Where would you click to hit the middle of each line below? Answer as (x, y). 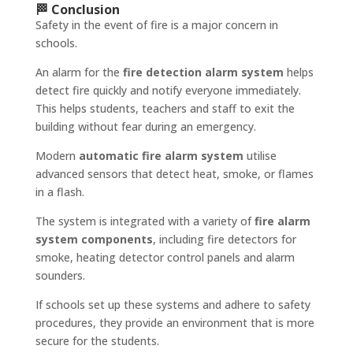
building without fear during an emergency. (145, 127)
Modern (57, 156)
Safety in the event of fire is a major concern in (156, 25)
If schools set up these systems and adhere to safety (173, 305)
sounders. (60, 276)
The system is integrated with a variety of (145, 221)
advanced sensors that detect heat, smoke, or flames (174, 174)
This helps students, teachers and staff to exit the (165, 109)
